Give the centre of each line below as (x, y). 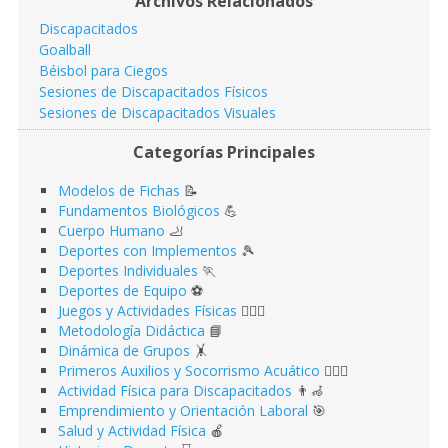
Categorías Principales (224, 151)
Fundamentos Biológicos (139, 210)
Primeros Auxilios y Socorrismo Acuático (189, 370)
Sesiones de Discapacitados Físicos (153, 91)
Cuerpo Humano (111, 230)
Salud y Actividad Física (132, 430)
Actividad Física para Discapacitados (175, 390)
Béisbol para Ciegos (103, 70)
